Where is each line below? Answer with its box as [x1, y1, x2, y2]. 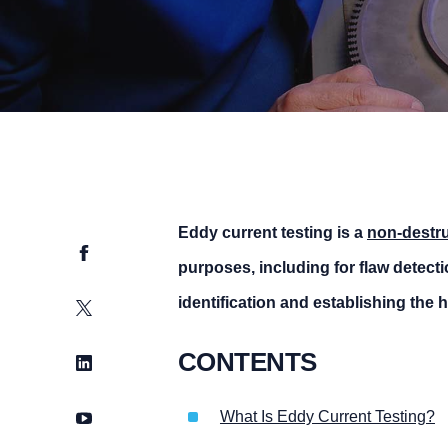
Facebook [76, 243, 147, 260]
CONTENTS [177, 346, 317, 377]
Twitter [76, 298, 123, 315]
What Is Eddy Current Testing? [219, 408, 435, 426]
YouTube [76, 408, 140, 425]
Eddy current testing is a [177, 224, 367, 241]
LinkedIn [76, 353, 137, 370]
